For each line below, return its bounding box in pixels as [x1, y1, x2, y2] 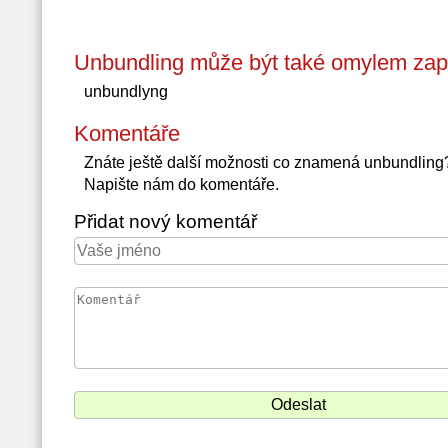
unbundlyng [83, 83, 168, 100]
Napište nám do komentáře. [83, 176, 279, 193]
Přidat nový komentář [73, 211, 257, 232]
